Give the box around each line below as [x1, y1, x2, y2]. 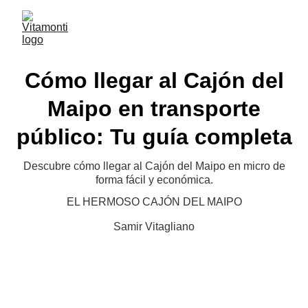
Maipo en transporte [47, 96, 261, 121]
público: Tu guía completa [16, 124, 292, 149]
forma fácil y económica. [95, 174, 213, 186]
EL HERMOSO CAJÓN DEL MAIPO [66, 196, 242, 208]
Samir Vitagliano [113, 221, 195, 232]
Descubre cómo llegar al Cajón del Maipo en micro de [23, 160, 285, 172]
